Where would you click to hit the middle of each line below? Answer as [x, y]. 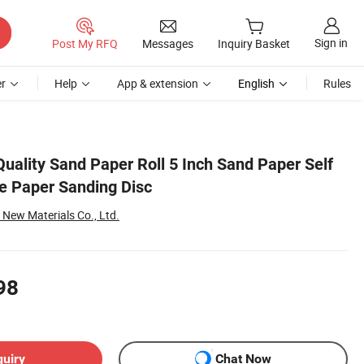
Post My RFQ [85, 43]
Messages [168, 43]
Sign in [331, 43]
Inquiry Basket [254, 44]
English [256, 83]
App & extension [158, 83]
